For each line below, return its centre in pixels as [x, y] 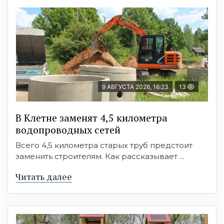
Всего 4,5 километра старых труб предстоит [104, 145]
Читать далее [44, 176]
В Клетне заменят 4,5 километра [91, 117]
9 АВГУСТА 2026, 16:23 [135, 86]
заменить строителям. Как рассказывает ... [100, 156]
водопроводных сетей [68, 129]
